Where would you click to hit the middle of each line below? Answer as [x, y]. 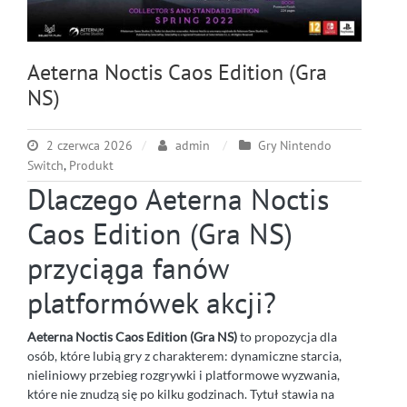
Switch [45, 166]
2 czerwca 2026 [89, 146]
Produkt [91, 166]
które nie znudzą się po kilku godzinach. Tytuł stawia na [181, 394]
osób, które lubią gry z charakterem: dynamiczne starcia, [184, 356]
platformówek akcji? [152, 303]
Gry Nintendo [295, 146]
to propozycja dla [287, 337]
